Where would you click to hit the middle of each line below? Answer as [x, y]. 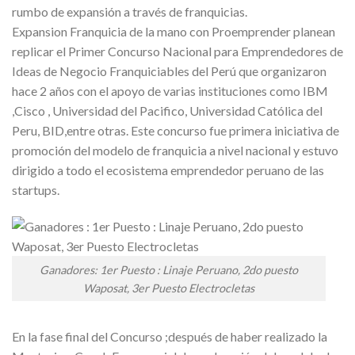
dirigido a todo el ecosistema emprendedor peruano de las [168, 170]
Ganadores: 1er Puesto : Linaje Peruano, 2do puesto [169, 269]
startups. [36, 190]
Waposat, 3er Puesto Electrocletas [169, 288]
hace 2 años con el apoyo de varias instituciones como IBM [170, 91]
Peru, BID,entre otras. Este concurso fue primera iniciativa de [176, 130]
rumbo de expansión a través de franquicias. [130, 11]
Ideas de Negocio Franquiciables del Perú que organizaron [169, 71]
